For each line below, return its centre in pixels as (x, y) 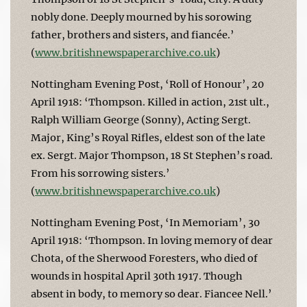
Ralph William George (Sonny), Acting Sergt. (141, 120)
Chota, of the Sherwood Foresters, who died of (144, 258)
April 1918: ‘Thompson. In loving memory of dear (152, 240)
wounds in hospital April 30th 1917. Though (137, 276)
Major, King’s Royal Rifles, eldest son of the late (148, 137)
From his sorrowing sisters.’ (100, 173)
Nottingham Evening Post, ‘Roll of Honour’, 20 (147, 84)
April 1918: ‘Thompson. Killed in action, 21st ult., (150, 102)
